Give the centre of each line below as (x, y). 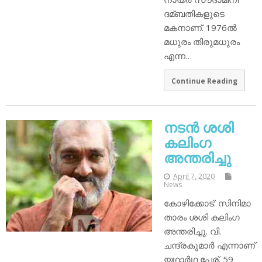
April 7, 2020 (194, 177)
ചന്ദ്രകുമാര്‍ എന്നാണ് (209, 245)
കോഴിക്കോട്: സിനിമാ (207, 203)
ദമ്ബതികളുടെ (194, 13)
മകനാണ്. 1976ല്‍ (200, 27)
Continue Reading (204, 80)
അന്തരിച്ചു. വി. (192, 231)
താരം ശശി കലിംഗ (202, 217)
